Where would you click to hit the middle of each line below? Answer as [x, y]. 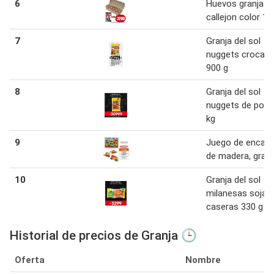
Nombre [203, 260]
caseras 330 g [235, 207]
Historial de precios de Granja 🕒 [103, 236]
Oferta [30, 260]
